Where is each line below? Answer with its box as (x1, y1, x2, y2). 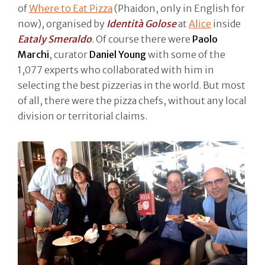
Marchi (18, 49, 49, 61)
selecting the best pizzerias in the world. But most (18, 79, 245, 92)
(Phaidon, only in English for (112, 2, 245, 15)
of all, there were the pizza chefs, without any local (18, 95, 247, 107)
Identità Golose (106, 18, 176, 30)
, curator (49, 49, 89, 61)
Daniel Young (89, 49, 146, 61)
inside (211, 18, 241, 30)
